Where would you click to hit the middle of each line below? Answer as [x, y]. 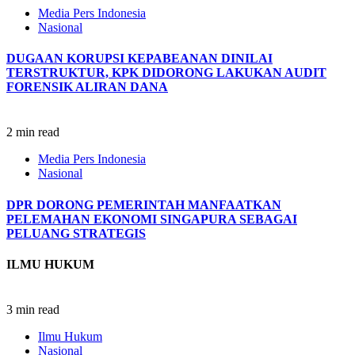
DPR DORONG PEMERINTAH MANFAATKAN [144, 204]
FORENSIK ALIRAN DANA [87, 87]
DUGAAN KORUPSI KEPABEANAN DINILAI [139, 59]
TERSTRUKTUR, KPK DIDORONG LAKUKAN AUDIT [166, 73]
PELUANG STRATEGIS [76, 233]
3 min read [33, 310]
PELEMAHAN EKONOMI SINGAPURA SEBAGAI [152, 219]
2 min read [33, 132]
